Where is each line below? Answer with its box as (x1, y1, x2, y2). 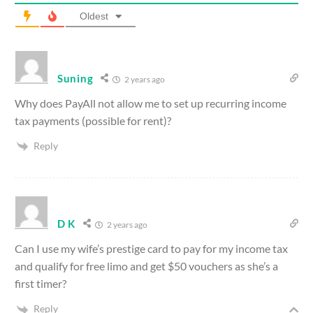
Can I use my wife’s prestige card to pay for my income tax (15, 242, 288, 256)
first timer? (15, 277, 66, 291)
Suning (57, 71, 94, 85)
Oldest (80, 10, 108, 22)
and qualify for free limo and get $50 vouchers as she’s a (15, 259, 278, 273)
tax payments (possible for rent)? (15, 113, 171, 127)
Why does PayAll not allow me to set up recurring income (15, 96, 286, 110)
